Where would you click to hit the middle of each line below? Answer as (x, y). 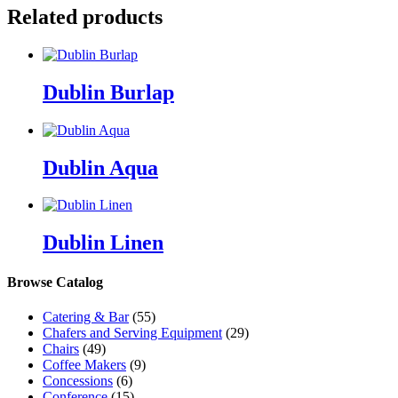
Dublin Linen (103, 243)
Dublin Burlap (108, 92)
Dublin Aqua (100, 167)
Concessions (78, 380)
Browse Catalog (55, 282)
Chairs (61, 348)
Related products (85, 16)
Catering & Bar (86, 316)
